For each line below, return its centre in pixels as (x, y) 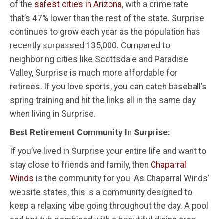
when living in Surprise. (53, 114)
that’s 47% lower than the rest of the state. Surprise (107, 18)
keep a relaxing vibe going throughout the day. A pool (109, 206)
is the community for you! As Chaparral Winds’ (121, 178)
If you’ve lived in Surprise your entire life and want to (108, 151)
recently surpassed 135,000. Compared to (90, 45)
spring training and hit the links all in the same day (103, 100)
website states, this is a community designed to (101, 192)
